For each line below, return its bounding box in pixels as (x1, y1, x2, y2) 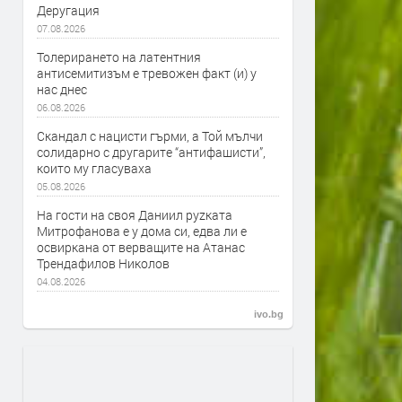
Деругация (37, 2, 100, 19)
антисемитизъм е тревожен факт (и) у (37, 65, 257, 82)
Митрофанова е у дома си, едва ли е (37, 223, 247, 240)
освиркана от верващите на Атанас (37, 239, 245, 256)
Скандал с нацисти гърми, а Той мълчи (37, 127, 263, 144)
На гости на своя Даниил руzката (37, 206, 232, 223)
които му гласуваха (37, 160, 152, 177)
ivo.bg (254, 309, 284, 319)
